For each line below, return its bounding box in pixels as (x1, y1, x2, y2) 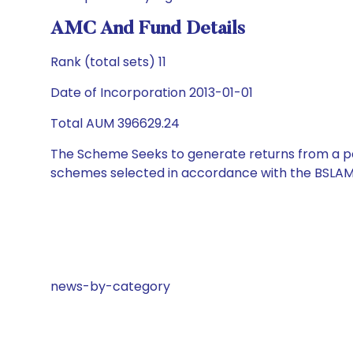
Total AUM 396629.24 (50, 114, 180, 132)
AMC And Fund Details (50, 20, 245, 39)
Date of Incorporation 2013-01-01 (50, 84, 253, 102)
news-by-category (50, 277, 170, 295)
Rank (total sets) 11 (50, 53, 166, 71)
